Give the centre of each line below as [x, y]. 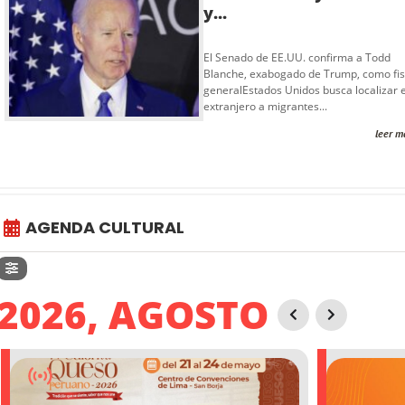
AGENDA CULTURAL [105, 228]
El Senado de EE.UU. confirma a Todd [297, 58]
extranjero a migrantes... [265, 107]
